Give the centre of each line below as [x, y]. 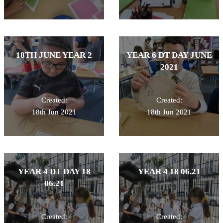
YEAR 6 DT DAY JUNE [169, 55]
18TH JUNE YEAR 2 [54, 55]
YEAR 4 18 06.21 [169, 171]
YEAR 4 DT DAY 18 [54, 171]
